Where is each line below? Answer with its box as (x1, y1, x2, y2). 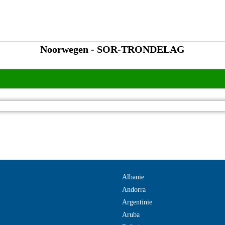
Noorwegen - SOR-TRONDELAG (40, 44, 185, 55)
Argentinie (122, 198, 152, 206)
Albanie (122, 173, 144, 181)
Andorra (122, 186, 146, 193)
